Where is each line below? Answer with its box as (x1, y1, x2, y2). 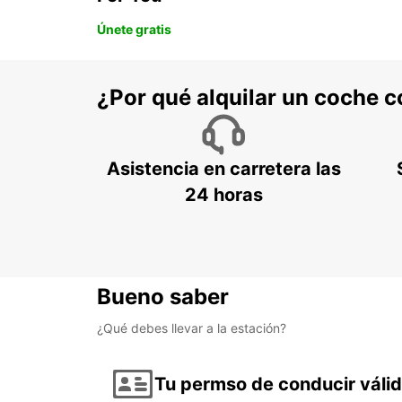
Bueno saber (97, 284, 229, 310)
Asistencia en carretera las (106, 158, 341, 180)
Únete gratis (97, 22, 171, 38)
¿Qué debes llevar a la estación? (97, 320, 286, 336)
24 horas (184, 184, 263, 206)
